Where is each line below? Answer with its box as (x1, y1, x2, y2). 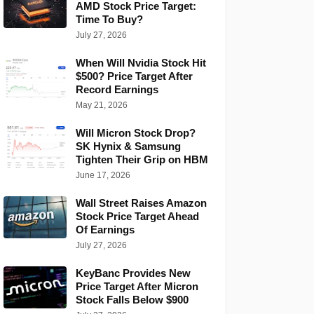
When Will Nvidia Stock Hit (75, 57, 206, 69)
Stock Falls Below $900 (75, 294, 189, 306)
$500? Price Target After (75, 70, 193, 82)
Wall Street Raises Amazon (75, 197, 207, 209)
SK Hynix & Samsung (75, 140, 181, 152)
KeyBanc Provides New (75, 267, 191, 279)
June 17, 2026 (75, 170, 130, 180)
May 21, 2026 (75, 100, 128, 110)
